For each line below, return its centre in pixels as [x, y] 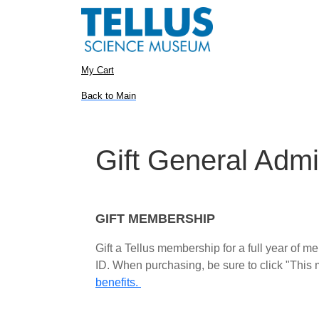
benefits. [118, 282]
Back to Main [109, 96]
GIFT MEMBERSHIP [155, 219]
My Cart [98, 70]
